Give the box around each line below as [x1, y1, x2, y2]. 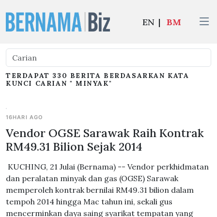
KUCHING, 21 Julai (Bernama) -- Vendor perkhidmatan [6, 162, 209, 171]
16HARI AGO [6, 114, 44, 121]
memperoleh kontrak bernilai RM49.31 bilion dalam [6, 185, 194, 195]
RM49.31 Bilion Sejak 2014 [6, 139, 142, 154]
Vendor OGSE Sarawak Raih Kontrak [6, 125, 204, 140]
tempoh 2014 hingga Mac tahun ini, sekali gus [6, 197, 172, 206]
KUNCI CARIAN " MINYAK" [6, 79, 112, 88]
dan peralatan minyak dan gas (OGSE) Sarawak [6, 173, 178, 183]
